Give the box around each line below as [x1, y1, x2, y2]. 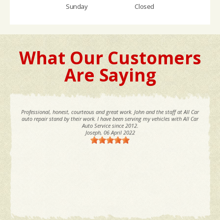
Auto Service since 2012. [82, 122, 138, 130]
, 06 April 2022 [100, 129, 135, 137]
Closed [135, 2, 154, 11]
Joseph [85, 129, 101, 137]
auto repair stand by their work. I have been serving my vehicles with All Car [22, 115, 198, 123]
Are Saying [64, 63, 156, 87]
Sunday [66, 2, 88, 11]
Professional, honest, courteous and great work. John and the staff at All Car [21, 108, 199, 116]
